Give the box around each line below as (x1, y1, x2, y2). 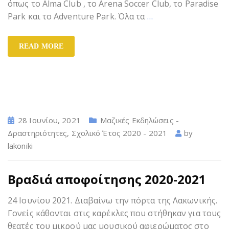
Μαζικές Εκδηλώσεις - (100, 114, 179, 125)
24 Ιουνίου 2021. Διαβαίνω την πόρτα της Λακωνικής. (8, 194, 218, 206)
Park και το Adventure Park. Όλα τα (8, 10, 147, 22)
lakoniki (8, 140, 33, 151)
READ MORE (19, 42, 63, 50)
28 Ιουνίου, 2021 (18, 114, 81, 125)
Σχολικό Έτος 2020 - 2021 (71, 127, 168, 138)
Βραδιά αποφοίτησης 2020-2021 (8, 170, 206, 188)
